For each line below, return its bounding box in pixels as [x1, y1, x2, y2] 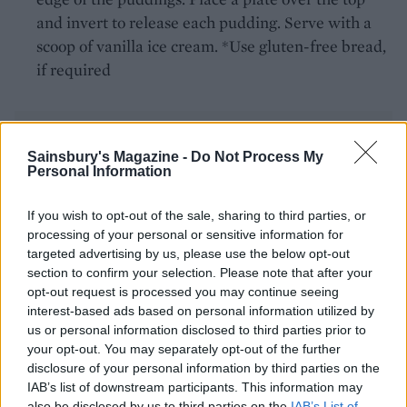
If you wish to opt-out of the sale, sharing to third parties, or [27, 207, 366, 223]
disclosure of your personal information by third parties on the [27, 360, 380, 375]
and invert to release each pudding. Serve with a [36, 11, 372, 33]
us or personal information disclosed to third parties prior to [27, 322, 366, 337]
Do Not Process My [191, 148, 323, 164]
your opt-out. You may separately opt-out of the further [27, 341, 341, 356]
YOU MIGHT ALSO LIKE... [15, 212, 249, 231]
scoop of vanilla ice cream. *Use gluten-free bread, [36, 35, 386, 56]
